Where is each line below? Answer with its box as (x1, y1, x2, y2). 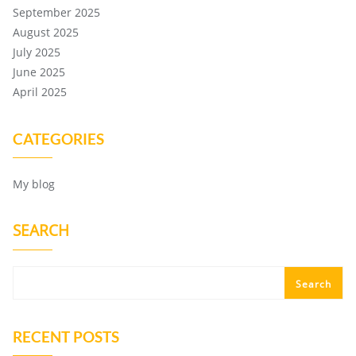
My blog (13, 176, 55, 192)
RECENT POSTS (13, 327, 119, 346)
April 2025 (13, 84, 67, 99)
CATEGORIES (13, 130, 104, 148)
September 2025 (13, 5, 100, 20)
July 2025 (13, 44, 60, 60)
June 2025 (13, 64, 65, 79)
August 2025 (13, 25, 79, 40)
